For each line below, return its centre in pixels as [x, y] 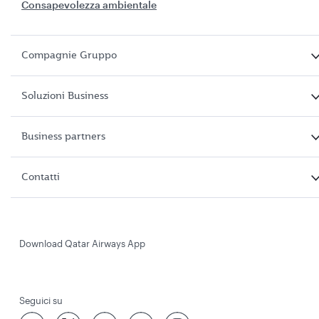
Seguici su [41, 300]
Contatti [41, 177]
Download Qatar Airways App [82, 244]
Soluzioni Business [65, 96]
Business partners [63, 136]
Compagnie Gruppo [69, 55]
